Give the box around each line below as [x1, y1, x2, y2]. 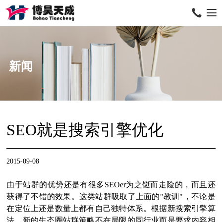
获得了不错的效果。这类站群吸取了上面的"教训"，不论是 [6, 192, 216, 201]
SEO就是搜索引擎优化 [6, 121, 164, 139]
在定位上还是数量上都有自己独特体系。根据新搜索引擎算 [6, 204, 216, 213]
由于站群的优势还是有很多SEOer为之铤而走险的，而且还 [6, 180, 216, 189]
